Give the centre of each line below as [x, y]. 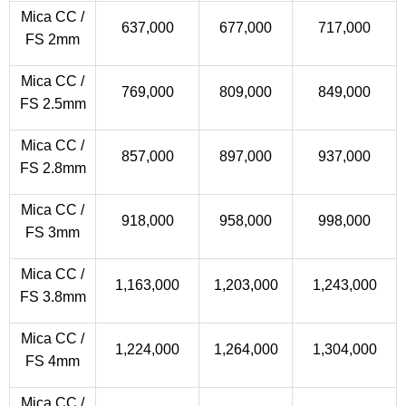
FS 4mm [53, 361]
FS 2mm [53, 39]
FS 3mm [53, 232]
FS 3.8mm [53, 297]
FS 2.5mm [53, 104]
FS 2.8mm [53, 168]
